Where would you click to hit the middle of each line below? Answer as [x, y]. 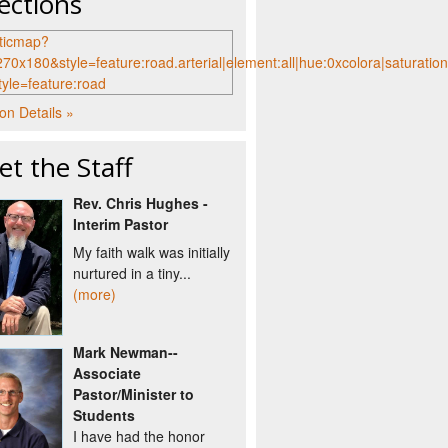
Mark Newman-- [125, 351]
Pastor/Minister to [133, 393]
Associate [107, 372]
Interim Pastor [120, 224]
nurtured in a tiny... [132, 273]
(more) [94, 294]
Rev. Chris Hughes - [140, 203]
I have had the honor [139, 435]
